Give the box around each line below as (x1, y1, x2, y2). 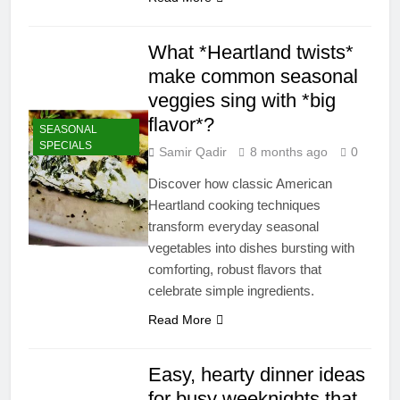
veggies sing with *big (148, 88, 337, 112)
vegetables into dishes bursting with (148, 239, 355, 255)
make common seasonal (148, 64, 359, 87)
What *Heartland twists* (148, 40, 354, 63)
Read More (148, 312, 212, 327)
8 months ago (250, 144, 329, 159)
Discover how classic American (148, 175, 333, 191)
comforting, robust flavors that (148, 261, 322, 277)
